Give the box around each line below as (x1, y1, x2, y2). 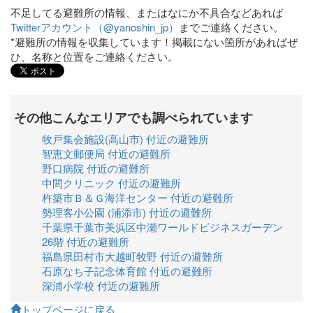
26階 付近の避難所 (42, 234, 129, 249)
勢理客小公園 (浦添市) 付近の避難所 (42, 205, 212, 219)
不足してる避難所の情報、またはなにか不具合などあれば (10, 5, 283, 20)
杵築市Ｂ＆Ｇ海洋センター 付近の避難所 (42, 190, 233, 205)
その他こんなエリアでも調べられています (14, 108, 253, 126)
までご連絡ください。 (179, 20, 284, 34)
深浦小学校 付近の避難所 (42, 278, 160, 293)
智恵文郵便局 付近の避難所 (42, 146, 170, 161)
